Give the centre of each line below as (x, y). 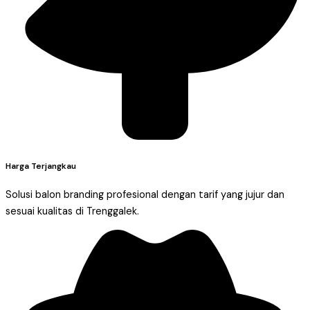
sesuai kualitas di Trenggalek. (72, 211)
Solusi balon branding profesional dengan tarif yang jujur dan (145, 194)
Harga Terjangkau (41, 166)
